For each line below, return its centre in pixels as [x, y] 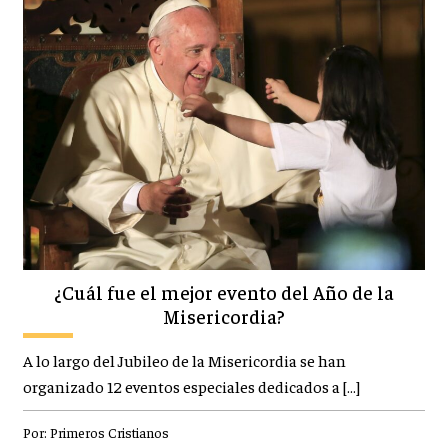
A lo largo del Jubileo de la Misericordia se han [184, 360]
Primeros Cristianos [109, 431]
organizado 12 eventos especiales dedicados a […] [191, 386]
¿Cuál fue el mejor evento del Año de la [224, 291]
